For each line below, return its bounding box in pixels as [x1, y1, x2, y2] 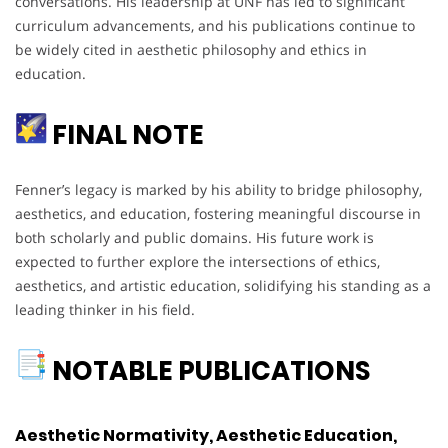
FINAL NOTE [47, 117, 204, 154]
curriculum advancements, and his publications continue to [15, 16, 415, 36]
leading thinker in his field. [15, 300, 195, 320]
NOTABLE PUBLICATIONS [52, 353, 375, 390]
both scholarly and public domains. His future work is [15, 228, 374, 248]
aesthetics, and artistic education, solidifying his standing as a [15, 276, 431, 296]
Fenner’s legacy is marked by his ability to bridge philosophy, [15, 180, 422, 200]
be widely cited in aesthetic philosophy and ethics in [15, 40, 367, 60]
